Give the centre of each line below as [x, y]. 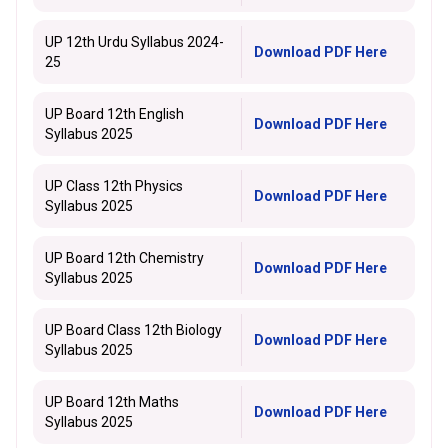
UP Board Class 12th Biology [133, 330]
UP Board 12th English [114, 114]
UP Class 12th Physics [114, 186]
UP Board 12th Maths [112, 402]
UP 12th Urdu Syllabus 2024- [134, 42]
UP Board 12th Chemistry [124, 258]
